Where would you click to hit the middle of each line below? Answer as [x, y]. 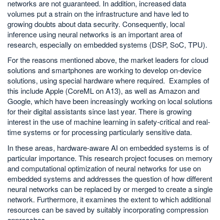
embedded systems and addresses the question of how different [110, 178]
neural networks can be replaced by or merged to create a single [110, 189]
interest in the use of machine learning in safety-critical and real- [109, 122]
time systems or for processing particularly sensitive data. [100, 132]
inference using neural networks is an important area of [95, 34]
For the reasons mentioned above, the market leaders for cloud [108, 60]
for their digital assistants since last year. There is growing [99, 111]
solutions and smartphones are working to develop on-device [104, 70]
